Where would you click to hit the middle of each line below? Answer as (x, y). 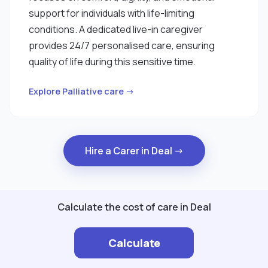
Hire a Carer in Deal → (134, 151)
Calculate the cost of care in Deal (134, 207)
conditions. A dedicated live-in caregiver (116, 29)
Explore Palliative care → (82, 91)
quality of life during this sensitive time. (112, 61)
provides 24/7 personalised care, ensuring (122, 45)
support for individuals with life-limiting (112, 13)
